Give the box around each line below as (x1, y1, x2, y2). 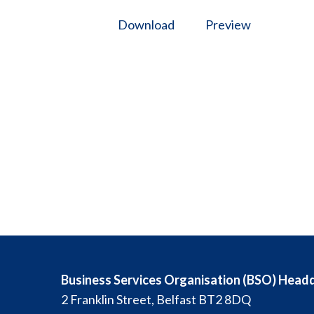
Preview (205, 16, 251, 32)
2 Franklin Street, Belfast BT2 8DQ (61, 291, 251, 307)
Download (118, 16, 175, 32)
